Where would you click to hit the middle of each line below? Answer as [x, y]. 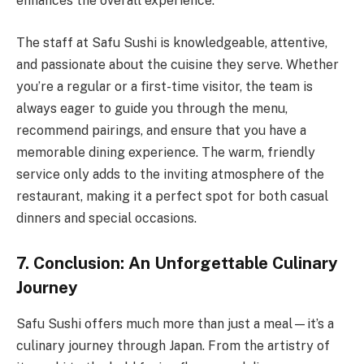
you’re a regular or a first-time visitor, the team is [165, 86]
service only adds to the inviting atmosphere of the [170, 174]
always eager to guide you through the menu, [152, 108]
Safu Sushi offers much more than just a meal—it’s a [175, 323]
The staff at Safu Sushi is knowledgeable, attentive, [172, 42]
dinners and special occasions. [106, 218]
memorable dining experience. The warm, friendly [166, 152]
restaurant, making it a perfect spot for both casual [172, 196]
